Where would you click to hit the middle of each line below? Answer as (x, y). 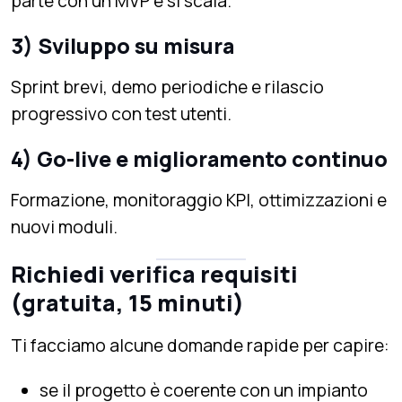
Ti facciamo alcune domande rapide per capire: (200, 345)
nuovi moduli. (64, 227)
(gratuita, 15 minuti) (127, 302)
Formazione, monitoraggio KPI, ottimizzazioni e (199, 200)
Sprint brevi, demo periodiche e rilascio (167, 87)
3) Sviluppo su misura (122, 45)
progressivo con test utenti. (121, 114)
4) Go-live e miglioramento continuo (199, 158)
